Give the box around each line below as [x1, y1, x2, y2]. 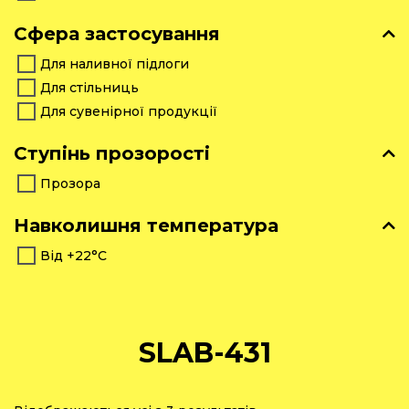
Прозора [40, 175, 100, 193]
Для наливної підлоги [40, 56, 189, 73]
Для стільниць [40, 79, 139, 97]
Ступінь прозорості [14, 142, 210, 165]
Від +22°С [40, 247, 107, 265]
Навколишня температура [14, 215, 278, 237]
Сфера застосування [14, 23, 220, 46]
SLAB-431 [138, 335, 271, 370]
